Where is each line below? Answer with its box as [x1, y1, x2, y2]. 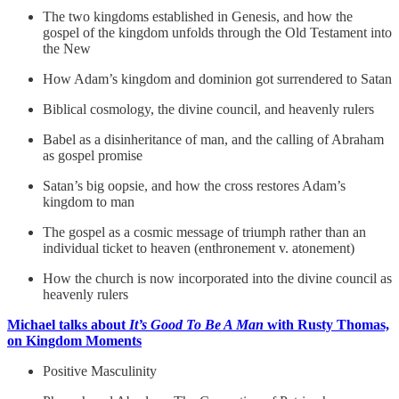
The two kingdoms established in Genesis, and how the [43, 8, 353, 24]
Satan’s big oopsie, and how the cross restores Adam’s [43, 177, 346, 193]
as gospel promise [43, 147, 142, 163]
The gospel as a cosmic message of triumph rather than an [43, 224, 366, 240]
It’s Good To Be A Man [129, 316, 264, 332]
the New [43, 40, 91, 56]
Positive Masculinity [43, 362, 157, 379]
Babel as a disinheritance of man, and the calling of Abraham [43, 131, 384, 147]
